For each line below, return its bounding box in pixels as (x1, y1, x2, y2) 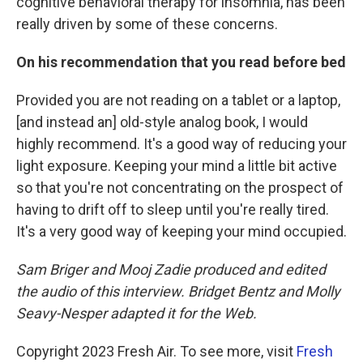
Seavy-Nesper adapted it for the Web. (16, 305, 257, 322)
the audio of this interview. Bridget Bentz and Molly (16, 283, 340, 300)
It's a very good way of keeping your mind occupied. (16, 223, 347, 240)
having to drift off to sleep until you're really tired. (16, 201, 329, 218)
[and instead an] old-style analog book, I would (16, 113, 308, 130)
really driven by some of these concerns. (16, 15, 278, 32)
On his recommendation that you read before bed (16, 53, 346, 70)
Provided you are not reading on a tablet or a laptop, (16, 92, 340, 109)
